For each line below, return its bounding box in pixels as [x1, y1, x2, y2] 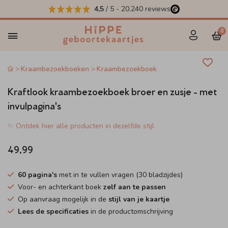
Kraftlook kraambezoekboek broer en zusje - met [8, 84, 217, 97]
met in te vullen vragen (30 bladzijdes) [57, 170, 183, 180]
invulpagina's [8, 99, 61, 111]
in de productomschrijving [89, 207, 173, 216]
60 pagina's [18, 170, 57, 180]
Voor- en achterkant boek [18, 182, 103, 192]
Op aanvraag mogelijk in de [18, 194, 108, 204]
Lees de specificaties [18, 207, 89, 216]
